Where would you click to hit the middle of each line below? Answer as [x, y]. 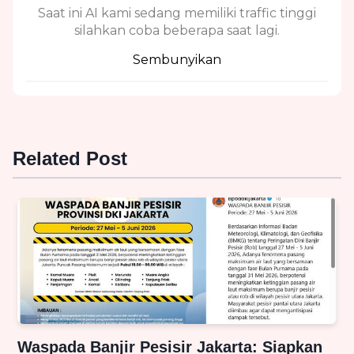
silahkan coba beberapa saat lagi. [177, 31]
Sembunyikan [177, 60]
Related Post [70, 159]
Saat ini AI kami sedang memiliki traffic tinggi [177, 13]
